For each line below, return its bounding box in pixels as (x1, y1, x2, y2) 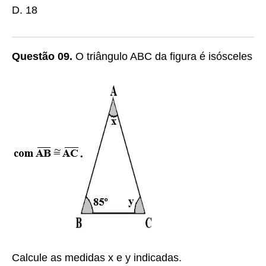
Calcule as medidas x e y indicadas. (12, 252, 182, 264)
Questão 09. (12, 50, 72, 62)
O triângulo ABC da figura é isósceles (72, 50, 252, 62)
